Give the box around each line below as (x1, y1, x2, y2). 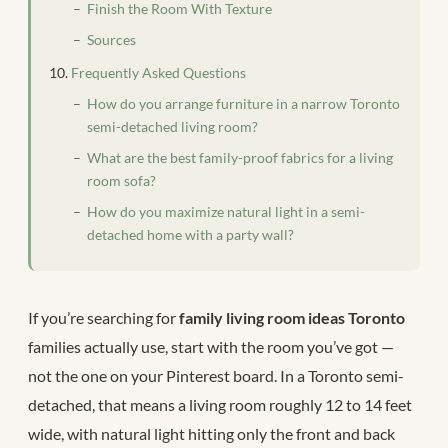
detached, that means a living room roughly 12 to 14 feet (28, 394, 412, 414)
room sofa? (87, 172, 156, 189)
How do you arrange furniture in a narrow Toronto (87, 95, 400, 112)
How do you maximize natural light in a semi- (87, 203, 365, 220)
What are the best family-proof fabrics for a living (87, 149, 393, 166)
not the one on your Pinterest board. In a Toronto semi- (28, 365, 404, 385)
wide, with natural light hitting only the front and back (28, 423, 395, 443)
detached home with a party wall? (87, 226, 294, 243)
